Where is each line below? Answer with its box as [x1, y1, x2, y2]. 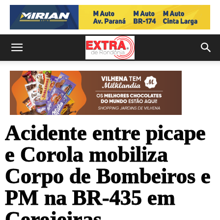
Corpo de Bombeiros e [5, 164, 211, 189]
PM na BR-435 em [5, 186, 175, 210]
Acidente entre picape [5, 121, 206, 145]
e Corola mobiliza [5, 142, 168, 167]
